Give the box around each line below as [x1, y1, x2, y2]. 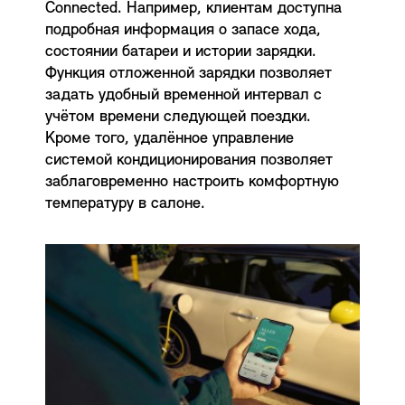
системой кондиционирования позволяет [45, 152, 333, 169]
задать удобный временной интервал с [45, 87, 322, 104]
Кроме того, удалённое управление [45, 130, 294, 147]
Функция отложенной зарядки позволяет [45, 65, 332, 82]
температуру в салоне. [45, 195, 205, 212]
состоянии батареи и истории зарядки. [45, 43, 316, 61]
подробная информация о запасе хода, [45, 22, 321, 39]
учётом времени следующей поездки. [45, 108, 311, 126]
